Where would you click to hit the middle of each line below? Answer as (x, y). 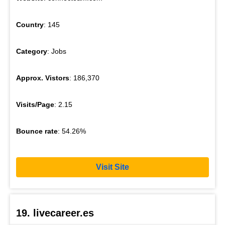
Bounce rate (37, 131)
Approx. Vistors (43, 78)
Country (30, 24)
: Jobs (57, 51)
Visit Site (113, 167)
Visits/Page (35, 104)
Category (32, 51)
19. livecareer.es (55, 213)
